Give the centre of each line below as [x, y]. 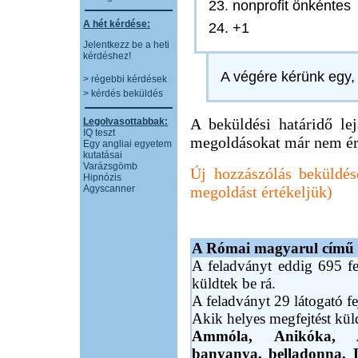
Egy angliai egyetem [127, 144]
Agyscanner [109, 189]
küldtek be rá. [234, 283]
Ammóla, [233, 336]
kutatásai [103, 155]
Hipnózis [102, 177]
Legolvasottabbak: [125, 121]
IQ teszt [99, 133]
